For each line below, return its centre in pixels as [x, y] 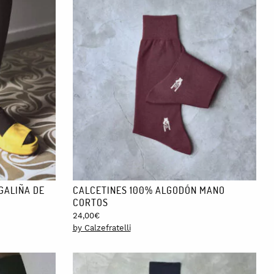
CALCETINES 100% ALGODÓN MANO [149, 190]
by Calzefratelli [102, 228]
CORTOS [90, 202]
